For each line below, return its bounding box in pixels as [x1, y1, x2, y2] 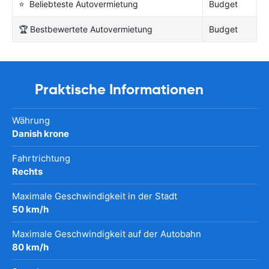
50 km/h [12, 203, 49, 215]
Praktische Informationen [35, 80, 204, 98]
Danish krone [12, 127, 69, 139]
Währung [12, 114, 50, 126]
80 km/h [12, 241, 49, 253]
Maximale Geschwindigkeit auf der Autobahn [12, 228, 201, 240]
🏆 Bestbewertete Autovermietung [19, 23, 153, 34]
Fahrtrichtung [12, 152, 70, 164]
